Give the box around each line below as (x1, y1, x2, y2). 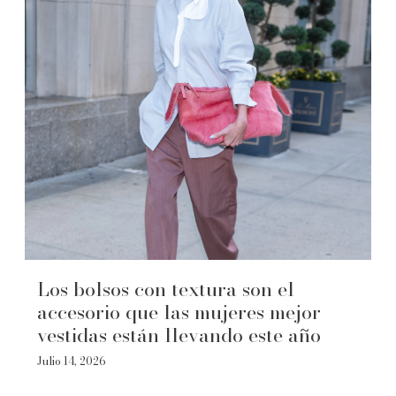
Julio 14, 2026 (37, 353, 106, 369)
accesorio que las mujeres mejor (37, 297, 321, 327)
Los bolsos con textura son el (37, 274, 294, 304)
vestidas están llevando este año (37, 320, 321, 350)
